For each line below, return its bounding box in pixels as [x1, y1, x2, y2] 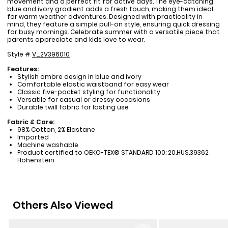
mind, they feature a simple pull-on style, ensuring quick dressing [7, 20, 220, 29]
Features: [7, 65, 39, 74]
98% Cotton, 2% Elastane [17, 125, 95, 134]
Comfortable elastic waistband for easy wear [17, 80, 169, 89]
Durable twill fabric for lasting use [17, 103, 129, 112]
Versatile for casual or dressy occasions [17, 95, 150, 104]
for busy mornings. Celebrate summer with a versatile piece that [7, 27, 220, 37]
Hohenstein [17, 156, 54, 165]
